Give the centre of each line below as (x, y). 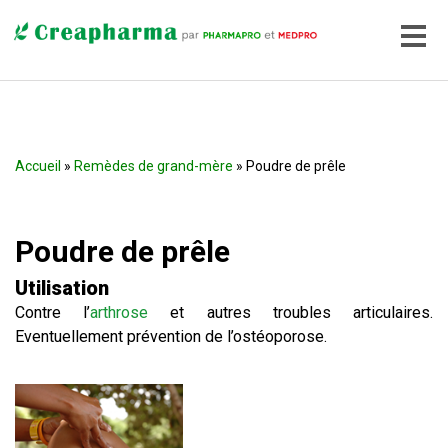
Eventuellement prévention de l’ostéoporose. (171, 336)
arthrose (119, 312)
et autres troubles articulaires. (291, 312)
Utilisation (62, 288)
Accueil (38, 166)
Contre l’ (53, 312)
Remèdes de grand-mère (153, 166)
